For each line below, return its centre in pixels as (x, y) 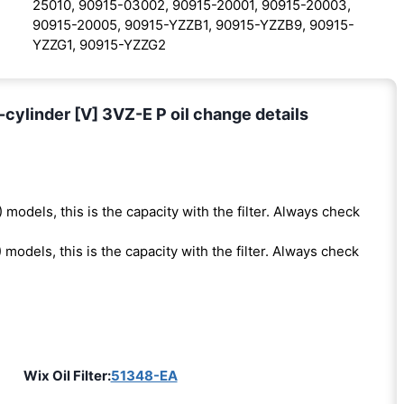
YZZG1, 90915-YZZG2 (99, 45)
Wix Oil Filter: (67, 376)
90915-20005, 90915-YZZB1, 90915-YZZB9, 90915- (193, 25)
